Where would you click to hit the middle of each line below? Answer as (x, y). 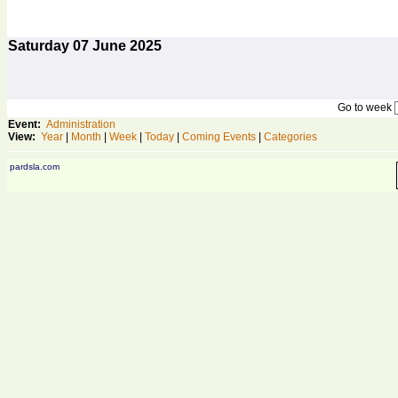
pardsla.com (35, 167)
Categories (291, 137)
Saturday (40, 46)
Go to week (366, 107)
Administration (81, 124)
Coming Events (219, 137)
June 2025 (125, 46)
